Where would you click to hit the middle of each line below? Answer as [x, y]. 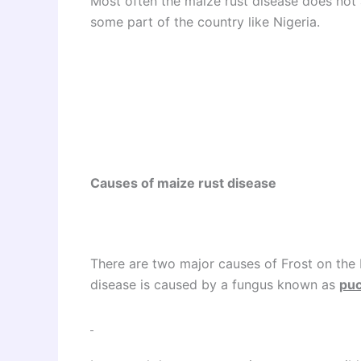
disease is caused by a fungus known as [215, 284]
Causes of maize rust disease [183, 183]
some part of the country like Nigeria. [205, 21]
